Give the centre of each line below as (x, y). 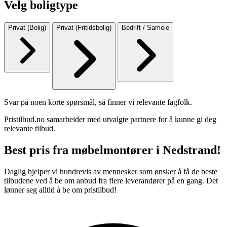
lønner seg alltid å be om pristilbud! (60, 190)
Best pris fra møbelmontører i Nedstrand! (112, 150)
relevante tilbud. (30, 128)
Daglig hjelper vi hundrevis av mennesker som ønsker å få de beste (111, 171)
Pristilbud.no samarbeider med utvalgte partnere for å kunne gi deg (110, 119)
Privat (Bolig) (27, 27)
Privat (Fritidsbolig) (84, 27)
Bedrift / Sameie (145, 27)
